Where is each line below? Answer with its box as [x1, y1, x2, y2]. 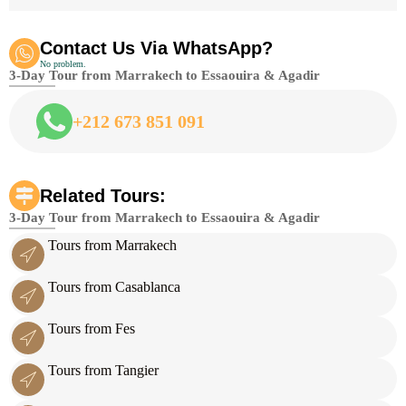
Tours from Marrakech [47, 237, 177, 253]
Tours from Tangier [47, 362, 159, 378]
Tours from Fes [47, 320, 135, 336]
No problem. [40, 59, 86, 70]
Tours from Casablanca [47, 278, 180, 295]
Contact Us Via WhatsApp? [40, 38, 273, 59]
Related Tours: [40, 185, 166, 206]
